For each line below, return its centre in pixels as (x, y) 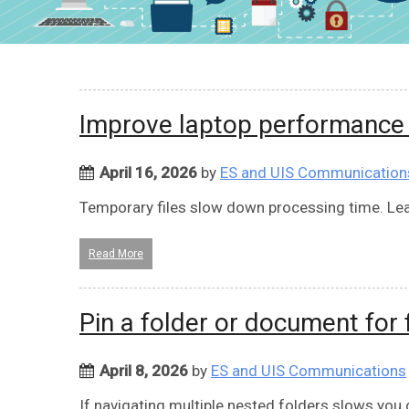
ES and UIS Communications (309, 370)
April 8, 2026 (144, 370)
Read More (116, 253)
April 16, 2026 (148, 172)
